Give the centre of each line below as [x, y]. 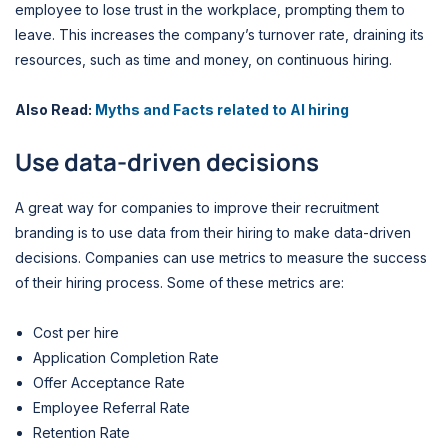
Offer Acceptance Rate [109, 382]
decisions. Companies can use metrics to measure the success [221, 258]
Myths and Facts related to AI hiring [222, 109]
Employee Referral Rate [111, 407]
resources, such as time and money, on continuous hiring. [203, 60]
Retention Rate [83, 432]
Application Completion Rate [126, 357]
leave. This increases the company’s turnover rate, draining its [219, 35]
